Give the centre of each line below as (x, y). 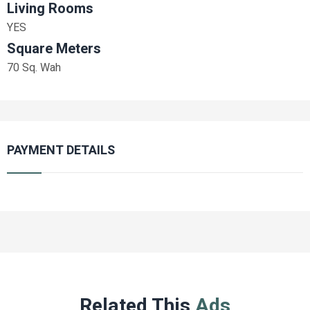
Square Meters (54, 49)
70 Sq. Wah (34, 68)
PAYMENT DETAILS (61, 151)
